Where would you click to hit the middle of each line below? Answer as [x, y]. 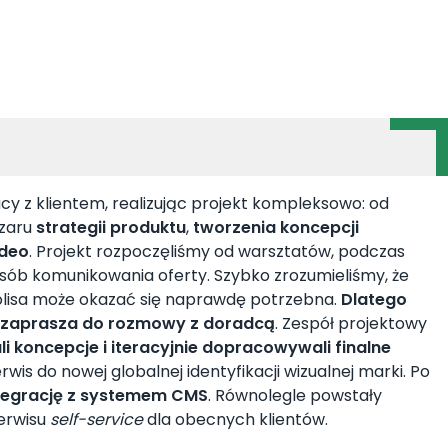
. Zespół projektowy [351, 324]
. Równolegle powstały [295, 396]
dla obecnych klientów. [235, 420]
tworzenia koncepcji [276, 228]
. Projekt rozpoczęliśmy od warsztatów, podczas [217, 252]
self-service [96, 420]
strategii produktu [111, 228]
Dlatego [374, 300]
